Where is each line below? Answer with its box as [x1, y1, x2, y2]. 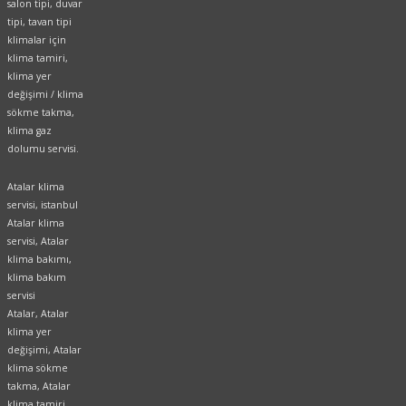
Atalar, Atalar [7, 307, 69, 321]
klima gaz [7, 123, 52, 137]
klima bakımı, [7, 253, 72, 266]
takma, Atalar [7, 380, 71, 393]
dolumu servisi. [7, 141, 79, 155]
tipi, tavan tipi [7, 14, 72, 28]
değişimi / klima [7, 87, 83, 101]
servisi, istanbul [7, 198, 78, 212]
